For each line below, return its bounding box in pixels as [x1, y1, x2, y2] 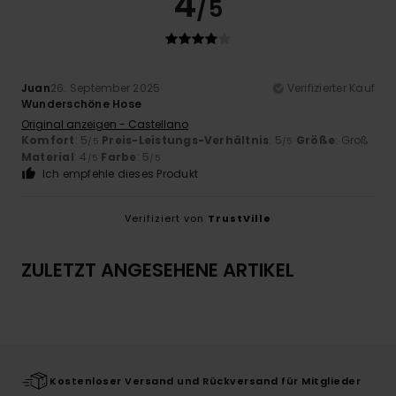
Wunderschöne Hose [21, 96, 142, 112]
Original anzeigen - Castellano [21, 117, 188, 133]
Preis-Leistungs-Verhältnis [102, 133, 270, 148]
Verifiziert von [125, 211, 208, 226]
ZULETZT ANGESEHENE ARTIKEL [21, 257, 294, 284]
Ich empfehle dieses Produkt [42, 166, 199, 182]
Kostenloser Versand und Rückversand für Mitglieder [49, 374, 361, 389]
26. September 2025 [49, 80, 161, 96]
